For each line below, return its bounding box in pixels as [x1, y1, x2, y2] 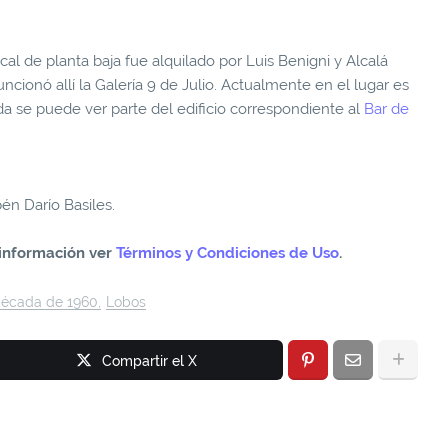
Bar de [364, 99, 409, 118]
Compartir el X [101, 352, 197, 369]
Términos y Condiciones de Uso [116, 243, 339, 262]
